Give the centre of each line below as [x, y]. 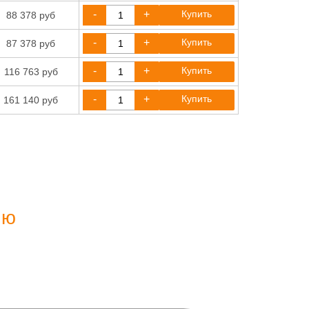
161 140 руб [31, 100]
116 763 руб [31, 72]
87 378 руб [31, 43]
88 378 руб [31, 15]
